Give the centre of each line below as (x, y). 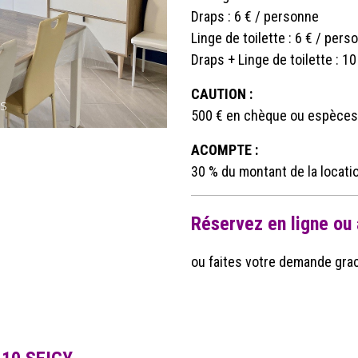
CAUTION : (222, 94)
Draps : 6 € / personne (255, 16)
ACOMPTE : (225, 150)
